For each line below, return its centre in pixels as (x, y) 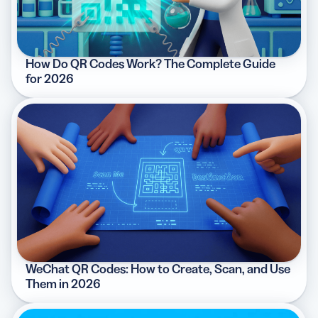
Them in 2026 (63, 284)
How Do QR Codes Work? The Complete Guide (150, 64)
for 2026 (50, 78)
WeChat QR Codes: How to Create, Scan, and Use (158, 269)
